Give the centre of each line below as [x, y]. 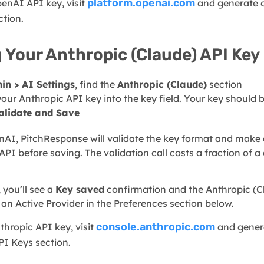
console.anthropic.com [156, 227]
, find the [96, 84]
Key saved [80, 189]
